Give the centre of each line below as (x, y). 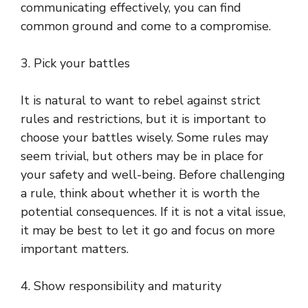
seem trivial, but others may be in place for (142, 156)
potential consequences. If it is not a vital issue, (153, 212)
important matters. (75, 249)
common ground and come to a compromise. (146, 26)
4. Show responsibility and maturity (121, 286)
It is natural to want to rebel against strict (141, 101)
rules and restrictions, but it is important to (143, 119)
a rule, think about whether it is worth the (140, 194)
